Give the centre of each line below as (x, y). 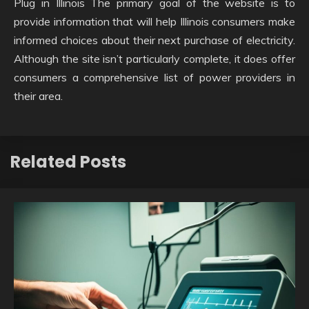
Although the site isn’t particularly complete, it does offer (154, 58)
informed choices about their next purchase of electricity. (154, 40)
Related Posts (68, 161)
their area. (38, 96)
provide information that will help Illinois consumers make (154, 21)
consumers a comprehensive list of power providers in (154, 77)
